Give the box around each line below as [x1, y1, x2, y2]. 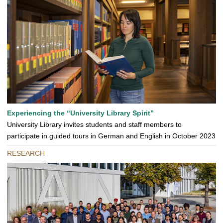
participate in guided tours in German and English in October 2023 [7, 132, 216, 140]
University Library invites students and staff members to [7, 120, 182, 129]
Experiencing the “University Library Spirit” [7, 109, 154, 117]
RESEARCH [7, 149, 45, 158]
